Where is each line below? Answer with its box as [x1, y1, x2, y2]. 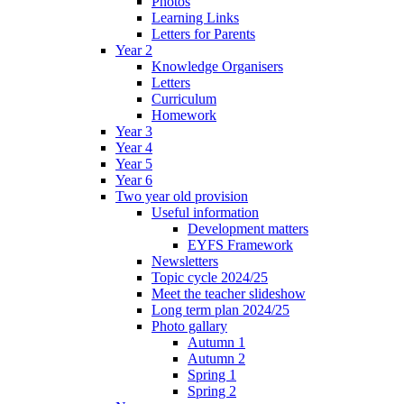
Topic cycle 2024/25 [151, 269, 268, 285]
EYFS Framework [188, 236, 293, 252]
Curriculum [151, 90, 216, 106]
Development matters [188, 220, 308, 236]
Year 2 [115, 41, 152, 58]
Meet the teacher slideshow [151, 285, 306, 301]
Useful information [151, 204, 259, 220]
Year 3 [115, 123, 152, 139]
